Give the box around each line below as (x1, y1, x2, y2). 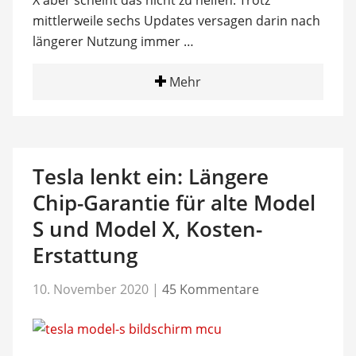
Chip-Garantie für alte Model (32, 188, 315, 217)
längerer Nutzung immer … (32, 33, 194, 50)
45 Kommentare (161, 280, 259, 298)
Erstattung (32, 241, 137, 269)
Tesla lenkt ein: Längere (32, 162, 269, 191)
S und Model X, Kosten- (32, 215, 262, 243)
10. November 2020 (32, 280, 149, 298)
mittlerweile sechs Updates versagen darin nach (32, 12, 320, 29)
